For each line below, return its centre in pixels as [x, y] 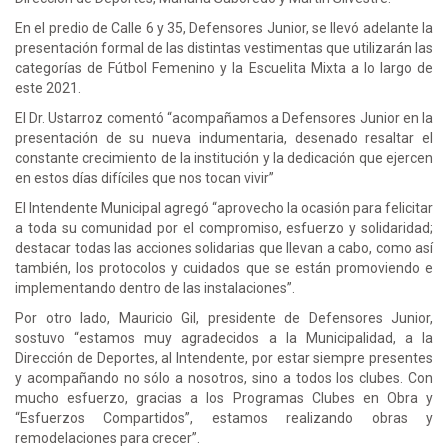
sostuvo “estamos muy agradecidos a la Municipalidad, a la [224, 337]
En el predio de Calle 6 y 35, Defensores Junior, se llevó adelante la [224, 27]
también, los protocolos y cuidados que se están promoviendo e [224, 267]
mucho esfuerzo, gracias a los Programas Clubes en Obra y [224, 397]
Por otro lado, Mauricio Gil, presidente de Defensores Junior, [224, 317]
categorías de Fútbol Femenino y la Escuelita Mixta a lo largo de [224, 67]
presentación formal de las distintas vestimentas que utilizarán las [224, 47]
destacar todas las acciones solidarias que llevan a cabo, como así [224, 247]
